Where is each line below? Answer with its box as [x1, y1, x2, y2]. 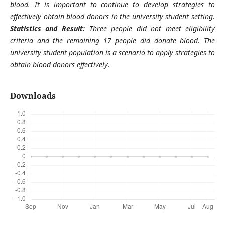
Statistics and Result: [10, 23, 89, 33]
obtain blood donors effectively [10, 59, 108, 69]
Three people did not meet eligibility [89, 23, 215, 33]
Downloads [10, 90, 56, 102]
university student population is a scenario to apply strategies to [10, 47, 215, 57]
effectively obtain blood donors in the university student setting [10, 11, 213, 21]
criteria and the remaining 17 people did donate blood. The [10, 35, 215, 45]
